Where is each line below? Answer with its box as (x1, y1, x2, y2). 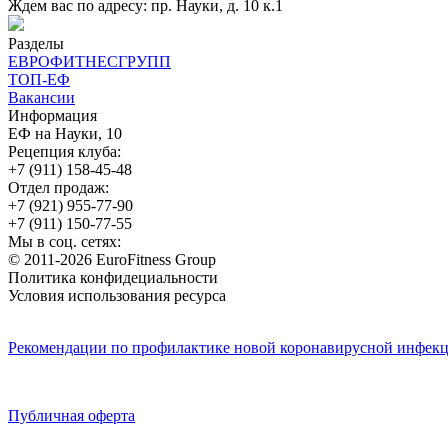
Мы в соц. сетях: (8, 233, 121, 251)
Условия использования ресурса (8, 287, 226, 305)
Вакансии (8, 89, 75, 107)
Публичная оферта (8, 407, 135, 425)
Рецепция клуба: (8, 143, 121, 161)
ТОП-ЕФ (8, 71, 70, 89)
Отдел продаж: (8, 179, 109, 197)
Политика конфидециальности (8, 269, 218, 287)
